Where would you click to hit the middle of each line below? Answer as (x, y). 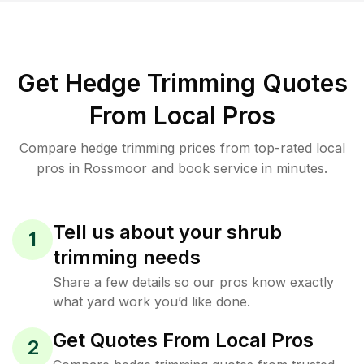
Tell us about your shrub (167, 232)
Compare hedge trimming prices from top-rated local (182, 148)
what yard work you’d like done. (152, 301)
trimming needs (127, 257)
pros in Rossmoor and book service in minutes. (182, 168)
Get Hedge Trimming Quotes (182, 83)
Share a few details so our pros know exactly (193, 282)
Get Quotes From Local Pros (183, 340)
